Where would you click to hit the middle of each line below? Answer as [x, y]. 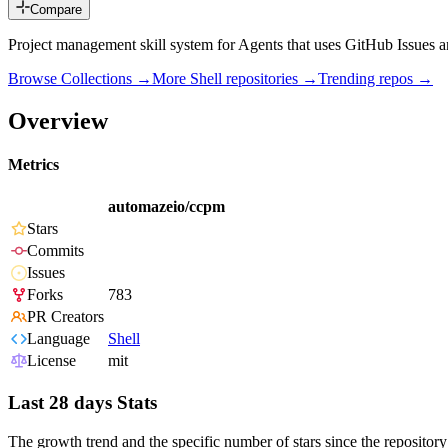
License [51, 361]
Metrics [33, 165]
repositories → [270, 79]
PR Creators [65, 317]
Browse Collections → [80, 79]
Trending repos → [375, 79]
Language [58, 339]
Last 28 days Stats [82, 403]
